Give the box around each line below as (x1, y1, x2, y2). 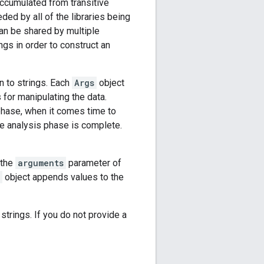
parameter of (66, 157, 121, 169)
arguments (18, 157, 64, 169)
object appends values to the (2, 171, 124, 183)
